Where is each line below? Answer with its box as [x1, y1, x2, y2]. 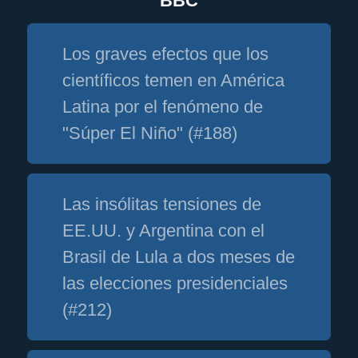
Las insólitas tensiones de [62, 194, 262, 215]
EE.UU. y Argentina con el [62, 221, 265, 241]
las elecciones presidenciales [62, 273, 288, 294]
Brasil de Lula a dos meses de [62, 247, 296, 268]
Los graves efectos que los [62, 44, 269, 65]
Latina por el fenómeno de [62, 97, 264, 117]
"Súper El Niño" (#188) [62, 123, 238, 144]
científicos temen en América [62, 70, 285, 91]
